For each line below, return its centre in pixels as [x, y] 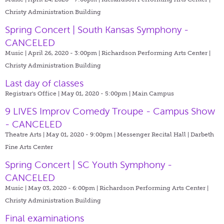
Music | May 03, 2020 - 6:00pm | [52, 188]
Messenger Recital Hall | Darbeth [165, 134]
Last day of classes [44, 83]
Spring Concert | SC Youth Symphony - [88, 164]
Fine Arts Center [29, 147]
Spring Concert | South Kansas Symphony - [97, 29]
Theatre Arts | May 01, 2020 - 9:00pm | [61, 134]
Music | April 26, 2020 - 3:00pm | [53, 53]
